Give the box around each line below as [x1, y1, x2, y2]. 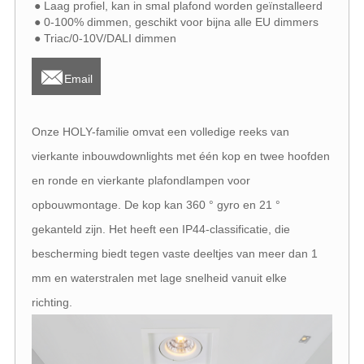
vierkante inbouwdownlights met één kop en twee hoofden [31, 149, 330, 163]
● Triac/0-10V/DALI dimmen [33, 31, 176, 45]
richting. [31, 296, 76, 310]
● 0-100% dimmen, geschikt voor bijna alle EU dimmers [33, 15, 318, 28]
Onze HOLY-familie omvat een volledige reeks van [31, 125, 289, 139]
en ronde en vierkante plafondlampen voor [31, 174, 250, 188]
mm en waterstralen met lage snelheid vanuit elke [31, 271, 287, 285]
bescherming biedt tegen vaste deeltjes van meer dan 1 [31, 247, 318, 261]
